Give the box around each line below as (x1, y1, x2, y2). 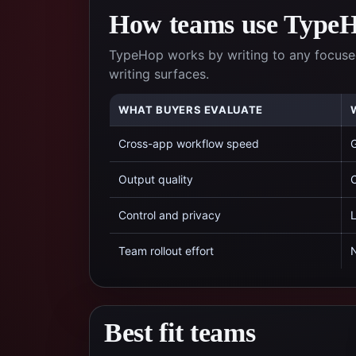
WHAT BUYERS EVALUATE (118, 103, 263, 116)
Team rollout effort (118, 244, 214, 257)
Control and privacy (118, 208, 221, 222)
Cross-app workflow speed (118, 137, 259, 150)
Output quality (118, 172, 193, 186)
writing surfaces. (109, 66, 209, 82)
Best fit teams (104, 318, 256, 347)
